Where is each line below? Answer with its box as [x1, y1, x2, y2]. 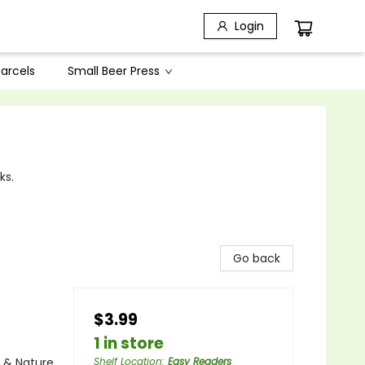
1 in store [94, 332, 164, 354]
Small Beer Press [68, 63, 160, 79]
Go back [233, 250, 280, 266]
